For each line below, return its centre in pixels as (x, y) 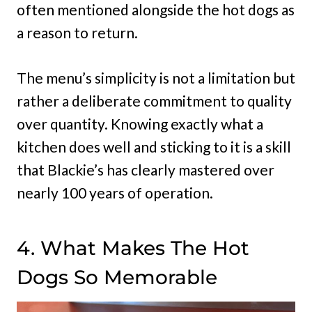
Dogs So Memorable (117, 277)
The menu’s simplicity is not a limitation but (156, 77)
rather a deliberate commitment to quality (154, 100)
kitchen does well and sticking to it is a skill (154, 146)
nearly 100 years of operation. (115, 192)
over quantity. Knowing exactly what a (140, 123)
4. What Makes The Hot (133, 248)
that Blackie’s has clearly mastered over (146, 169)
